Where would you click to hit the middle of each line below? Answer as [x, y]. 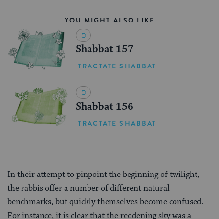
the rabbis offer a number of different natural [88, 188]
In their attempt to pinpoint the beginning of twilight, [103, 174]
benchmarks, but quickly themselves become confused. [105, 202]
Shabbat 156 [104, 106]
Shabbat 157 [104, 50]
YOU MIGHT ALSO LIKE [109, 20]
